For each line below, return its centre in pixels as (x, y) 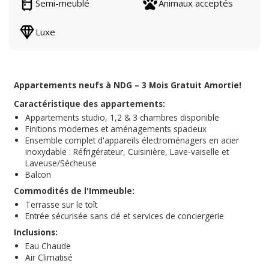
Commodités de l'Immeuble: (74, 190)
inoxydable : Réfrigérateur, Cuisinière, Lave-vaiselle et (127, 151)
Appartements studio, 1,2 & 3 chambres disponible (122, 117)
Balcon (38, 174)
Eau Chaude (48, 246)
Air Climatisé (49, 257)
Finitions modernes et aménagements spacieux (116, 128)
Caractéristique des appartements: (89, 103)
